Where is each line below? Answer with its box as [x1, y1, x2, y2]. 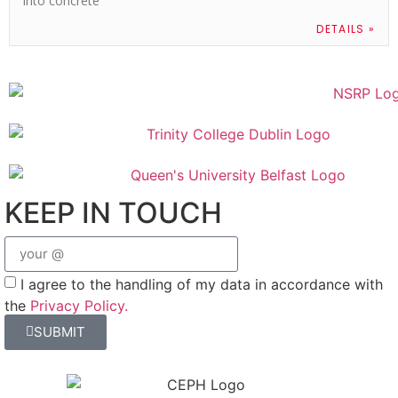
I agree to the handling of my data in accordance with [20, 275, 383, 293]
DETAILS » [316, 20, 375, 36]
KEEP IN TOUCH [4, 195, 222, 230]
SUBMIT [34, 323, 85, 341]
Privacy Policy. [30, 296, 128, 314]
